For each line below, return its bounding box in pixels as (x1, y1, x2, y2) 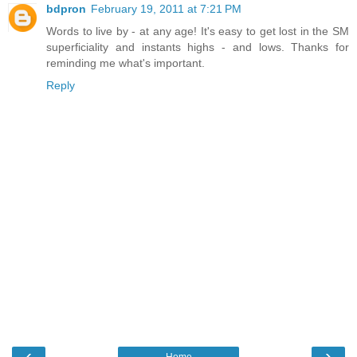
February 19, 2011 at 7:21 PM (91, 2, 241, 16)
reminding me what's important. (46, 57, 205, 70)
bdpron (46, 2, 86, 16)
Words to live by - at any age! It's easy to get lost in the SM (46, 25, 349, 38)
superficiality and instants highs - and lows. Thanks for (46, 41, 349, 54)
